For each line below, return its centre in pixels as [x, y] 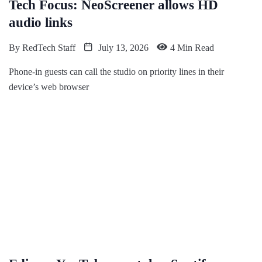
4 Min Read [192, 48]
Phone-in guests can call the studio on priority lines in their [116, 72]
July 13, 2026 [122, 48]
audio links [41, 23]
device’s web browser [49, 87]
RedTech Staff [49, 48]
